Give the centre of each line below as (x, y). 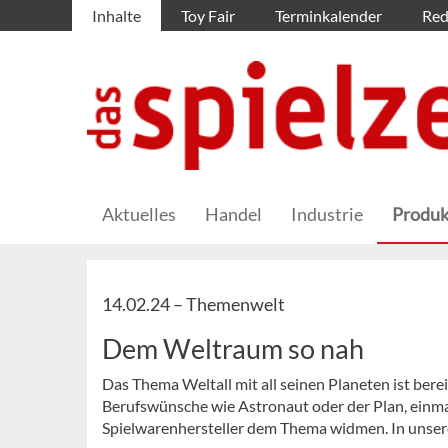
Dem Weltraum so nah (233, 349)
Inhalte (116, 15)
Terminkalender (328, 15)
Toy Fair (208, 15)
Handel (233, 214)
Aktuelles (139, 214)
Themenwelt (235, 304)
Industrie (327, 214)
